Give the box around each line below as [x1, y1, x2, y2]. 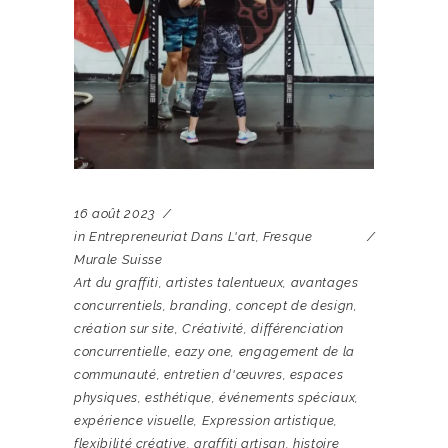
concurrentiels [74, 298, 164, 314]
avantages [290, 275, 359, 291]
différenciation [251, 321, 344, 337]
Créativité [182, 321, 244, 337]
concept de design [235, 298, 354, 314]
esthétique [145, 390, 212, 406]
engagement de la [238, 344, 355, 360]
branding [170, 298, 229, 314]
